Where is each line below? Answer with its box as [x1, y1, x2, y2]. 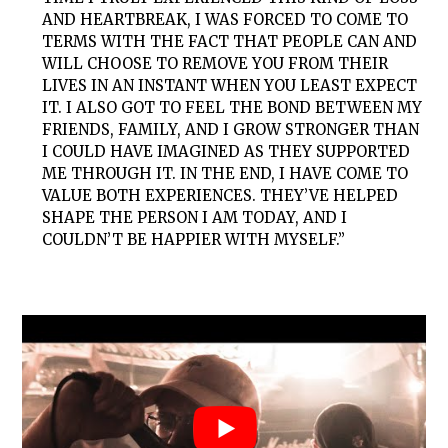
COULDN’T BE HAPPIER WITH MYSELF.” [42, 230, 346, 250]
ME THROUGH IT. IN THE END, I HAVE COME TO [42, 164, 409, 184]
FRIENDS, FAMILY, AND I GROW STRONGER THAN [42, 120, 420, 140]
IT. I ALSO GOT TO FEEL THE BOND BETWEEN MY [42, 98, 423, 118]
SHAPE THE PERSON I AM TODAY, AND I [42, 208, 348, 228]
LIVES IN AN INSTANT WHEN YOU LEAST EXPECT [42, 76, 418, 96]
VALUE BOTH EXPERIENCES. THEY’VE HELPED [42, 186, 399, 206]
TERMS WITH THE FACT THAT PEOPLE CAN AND [42, 32, 418, 52]
